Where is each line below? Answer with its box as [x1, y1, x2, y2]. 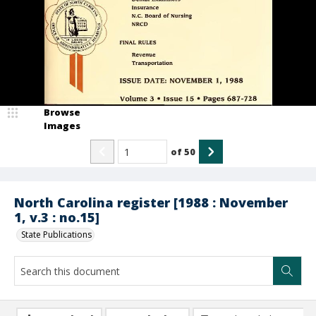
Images [44, 119, 80, 132]
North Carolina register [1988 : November [14, 194, 288, 211]
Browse [44, 106, 80, 119]
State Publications [21, 229, 92, 241]
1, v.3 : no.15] [14, 209, 99, 226]
